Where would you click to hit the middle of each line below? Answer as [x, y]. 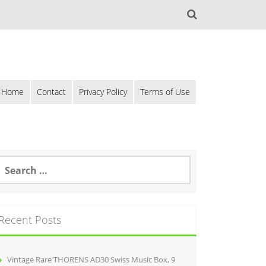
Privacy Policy [103, 92]
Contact [51, 92]
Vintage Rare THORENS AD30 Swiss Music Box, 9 [91, 259]
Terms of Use [165, 92]
